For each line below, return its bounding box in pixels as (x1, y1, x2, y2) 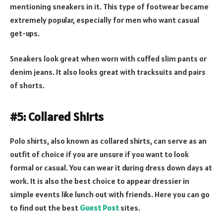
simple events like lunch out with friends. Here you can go (10, 189, 210, 200)
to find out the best (10, 203, 80, 213)
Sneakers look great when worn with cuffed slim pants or (10, 54, 207, 64)
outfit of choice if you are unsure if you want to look (10, 149, 189, 160)
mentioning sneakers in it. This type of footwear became (10, 1, 209, 11)
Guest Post (80, 203, 119, 213)
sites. (119, 203, 140, 213)
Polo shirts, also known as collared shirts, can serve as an (10, 136, 207, 146)
